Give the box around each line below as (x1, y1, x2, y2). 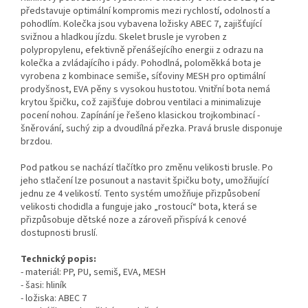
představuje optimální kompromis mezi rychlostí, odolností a (21, 4, 270, 19)
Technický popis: (21, 252, 96, 267)
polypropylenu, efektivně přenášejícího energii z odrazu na (21, 43, 263, 58)
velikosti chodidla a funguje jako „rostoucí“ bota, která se (21, 200, 257, 214)
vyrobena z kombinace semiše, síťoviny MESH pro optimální (21, 69, 265, 84)
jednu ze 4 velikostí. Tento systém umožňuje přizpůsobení (21, 187, 260, 201)
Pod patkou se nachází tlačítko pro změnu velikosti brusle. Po (21, 161, 273, 175)
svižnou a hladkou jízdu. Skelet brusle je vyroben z (21, 30, 227, 45)
